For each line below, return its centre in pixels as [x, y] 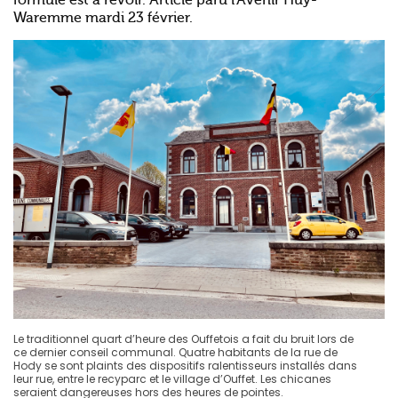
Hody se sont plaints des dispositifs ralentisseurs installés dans [185, 365]
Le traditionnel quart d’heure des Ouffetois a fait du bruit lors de [183, 338]
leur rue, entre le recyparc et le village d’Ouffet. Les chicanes [172, 378]
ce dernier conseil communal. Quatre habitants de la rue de [175, 352]
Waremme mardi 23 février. [103, 18]
